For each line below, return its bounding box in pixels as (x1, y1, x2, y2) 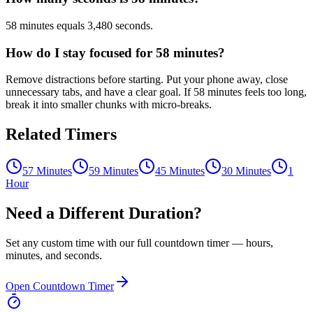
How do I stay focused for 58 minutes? (6, 45, 225, 60)
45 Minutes (155, 165, 205, 177)
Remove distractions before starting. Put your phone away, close (6, 73, 288, 86)
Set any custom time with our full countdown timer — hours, (6, 237, 273, 249)
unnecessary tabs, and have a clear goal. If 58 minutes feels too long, (6, 86, 307, 99)
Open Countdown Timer (6, 280, 114, 293)
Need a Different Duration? (6, 204, 202, 223)
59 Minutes (89, 165, 138, 177)
